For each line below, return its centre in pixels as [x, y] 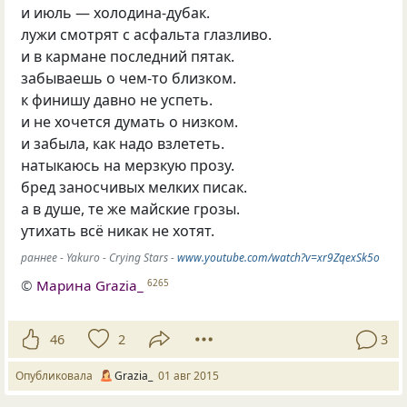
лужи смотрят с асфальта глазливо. [147, 34]
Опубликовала [57, 376]
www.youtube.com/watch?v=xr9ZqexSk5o [279, 258]
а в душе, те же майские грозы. [131, 208]
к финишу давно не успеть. [117, 99]
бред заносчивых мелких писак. [134, 187]
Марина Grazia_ [90, 285]
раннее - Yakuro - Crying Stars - [99, 258]
